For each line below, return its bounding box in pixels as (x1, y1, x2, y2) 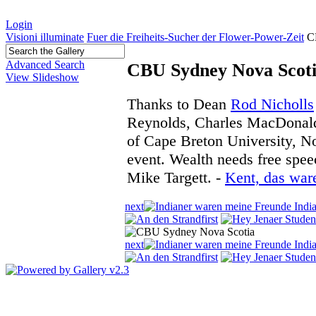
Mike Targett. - (127, 168, 225, 186)
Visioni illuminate (6, 31, 84, 43)
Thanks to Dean (127, 95, 231, 113)
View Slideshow (6, 71, 79, 83)
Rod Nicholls (231, 95, 314, 113)
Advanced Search (6, 59, 85, 71)
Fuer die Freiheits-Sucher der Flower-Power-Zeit (87, 31, 304, 43)
